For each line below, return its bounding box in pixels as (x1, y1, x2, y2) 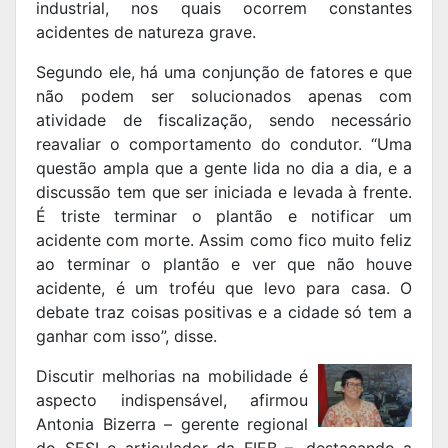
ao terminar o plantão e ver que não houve (36, 254, 412, 275)
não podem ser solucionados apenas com (36, 86, 412, 107)
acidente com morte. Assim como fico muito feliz (36, 230, 412, 251)
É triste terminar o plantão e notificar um (36, 206, 412, 227)
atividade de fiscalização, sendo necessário (36, 110, 412, 131)
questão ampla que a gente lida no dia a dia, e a (36, 158, 412, 179)
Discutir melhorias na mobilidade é (36, 366, 308, 387)
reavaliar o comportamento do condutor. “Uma (36, 134, 412, 155)
